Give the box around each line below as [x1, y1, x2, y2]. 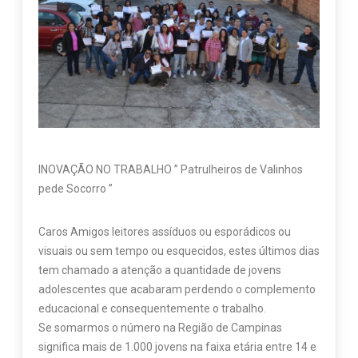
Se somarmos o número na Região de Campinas [38, 321, 282, 335]
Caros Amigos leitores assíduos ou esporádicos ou [38, 225, 291, 239]
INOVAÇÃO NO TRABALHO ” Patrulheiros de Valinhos [38, 163, 303, 177]
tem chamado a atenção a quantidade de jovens [38, 264, 281, 277]
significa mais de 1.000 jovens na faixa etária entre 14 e [38, 340, 316, 354]
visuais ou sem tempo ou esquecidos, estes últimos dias [38, 245, 320, 258]
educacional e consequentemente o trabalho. [38, 302, 266, 316]
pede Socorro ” [38, 182, 113, 196]
